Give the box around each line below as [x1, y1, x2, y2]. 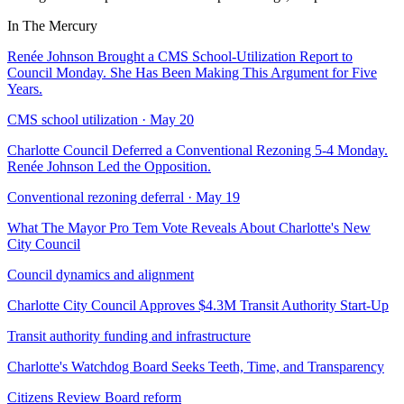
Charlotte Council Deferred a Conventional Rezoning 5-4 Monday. [7, 142, 388, 158]
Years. [7, 80, 42, 96]
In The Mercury [7, 17, 97, 33]
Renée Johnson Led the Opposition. [7, 158, 211, 174]
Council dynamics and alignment [7, 266, 194, 282]
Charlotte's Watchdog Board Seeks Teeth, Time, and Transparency [7, 358, 384, 374]
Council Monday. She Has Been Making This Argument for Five [7, 64, 377, 80]
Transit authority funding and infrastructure [7, 327, 251, 344]
